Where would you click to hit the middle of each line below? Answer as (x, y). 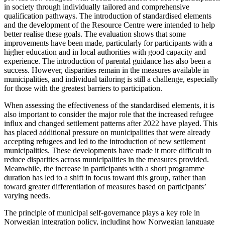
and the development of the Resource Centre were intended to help (109, 25)
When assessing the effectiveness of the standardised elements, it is (109, 105)
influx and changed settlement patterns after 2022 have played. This (111, 124)
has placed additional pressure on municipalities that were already (107, 133)
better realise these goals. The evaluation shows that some (95, 34)
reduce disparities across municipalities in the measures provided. (106, 160)
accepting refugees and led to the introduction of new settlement (105, 142)
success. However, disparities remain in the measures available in (106, 70)
